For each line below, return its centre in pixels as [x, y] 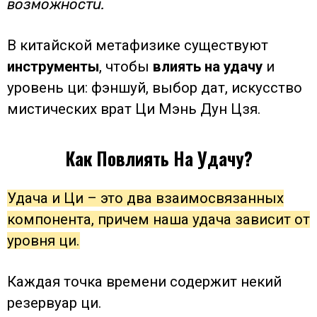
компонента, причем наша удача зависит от [158, 219]
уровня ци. [44, 240]
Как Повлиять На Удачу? [158, 158]
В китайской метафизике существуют [138, 46]
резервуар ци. [54, 302]
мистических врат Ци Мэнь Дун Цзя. [134, 109]
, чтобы [126, 67]
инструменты [53, 67]
